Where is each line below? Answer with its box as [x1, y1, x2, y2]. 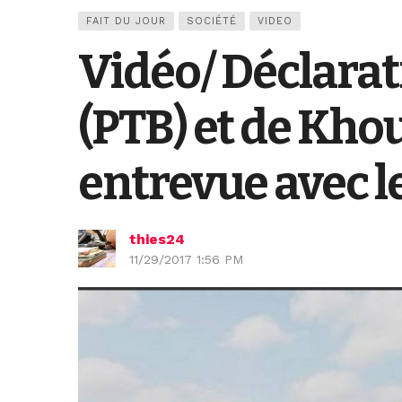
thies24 [129, 231, 185, 249]
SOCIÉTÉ [187, 15, 237, 28]
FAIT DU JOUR [86, 15, 166, 28]
